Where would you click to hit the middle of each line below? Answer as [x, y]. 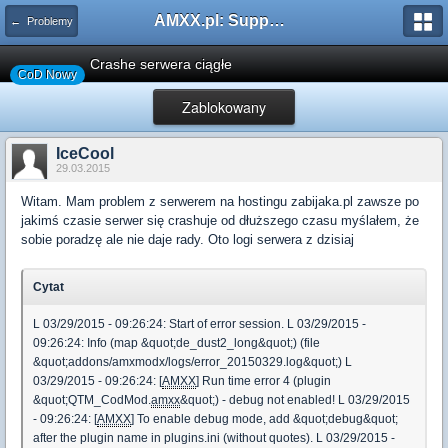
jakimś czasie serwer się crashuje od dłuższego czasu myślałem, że [220, 220]
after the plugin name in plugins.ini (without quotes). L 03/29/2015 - [214, 438]
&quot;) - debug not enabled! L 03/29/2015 [295, 400]
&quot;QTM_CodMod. [92, 400]
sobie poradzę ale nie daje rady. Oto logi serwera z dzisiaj [187, 239]
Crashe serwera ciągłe [161, 64]
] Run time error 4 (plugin [263, 381]
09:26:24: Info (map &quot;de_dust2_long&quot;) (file [176, 343]
